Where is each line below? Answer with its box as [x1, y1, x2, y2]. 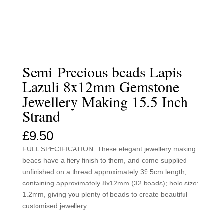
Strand [22, 106, 60, 126]
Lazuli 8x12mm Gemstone [22, 76, 179, 96]
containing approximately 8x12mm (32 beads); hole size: [22, 179, 199, 187]
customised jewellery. [22, 201, 88, 210]
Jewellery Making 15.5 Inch [22, 91, 188, 111]
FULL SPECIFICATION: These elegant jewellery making [22, 145, 196, 153]
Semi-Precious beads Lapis [22, 61, 182, 81]
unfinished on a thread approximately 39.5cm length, [22, 167, 186, 176]
